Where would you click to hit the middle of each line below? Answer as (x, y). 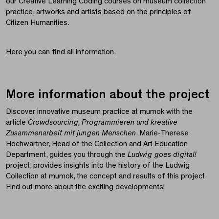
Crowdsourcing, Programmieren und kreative (103, 122)
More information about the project (108, 94)
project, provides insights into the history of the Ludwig (98, 165)
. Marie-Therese (162, 133)
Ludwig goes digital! (162, 154)
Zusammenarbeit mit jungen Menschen (71, 133)
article (17, 122)
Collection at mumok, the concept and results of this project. (106, 176)
